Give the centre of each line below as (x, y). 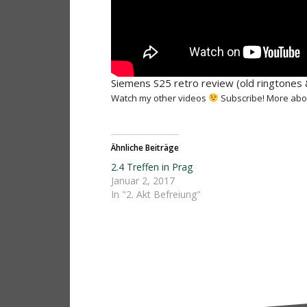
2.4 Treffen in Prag (152, 167)
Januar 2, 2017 (143, 180)
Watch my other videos (160, 98)
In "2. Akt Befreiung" (156, 194)
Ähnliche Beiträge (145, 147)
